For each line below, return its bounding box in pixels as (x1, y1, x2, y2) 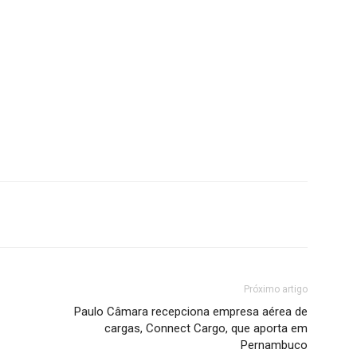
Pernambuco (241, 338, 308, 352)
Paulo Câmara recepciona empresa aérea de (74, 304, 308, 319)
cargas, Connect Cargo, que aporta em (104, 321, 308, 335)
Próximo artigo (244, 284, 308, 295)
